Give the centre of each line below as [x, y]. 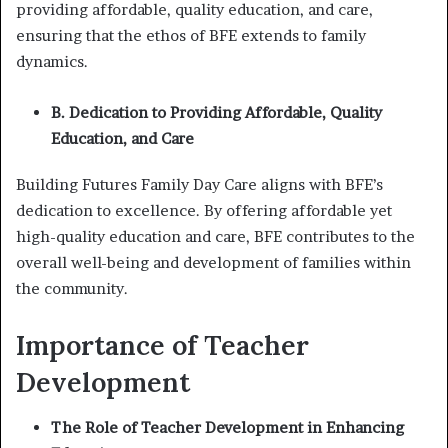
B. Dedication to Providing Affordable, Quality [216, 112]
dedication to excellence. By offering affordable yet [204, 210]
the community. [72, 288]
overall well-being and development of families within [213, 262]
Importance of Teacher [162, 345]
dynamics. [52, 61]
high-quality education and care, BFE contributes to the [215, 236]
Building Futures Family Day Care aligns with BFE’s [199, 184]
